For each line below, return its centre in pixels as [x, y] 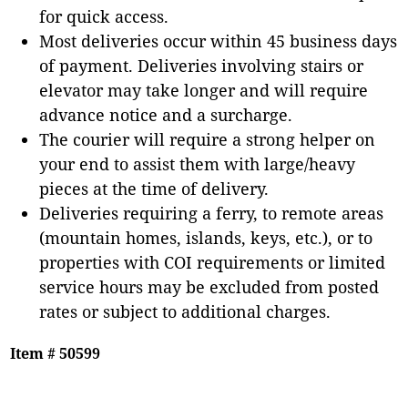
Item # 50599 [56, 353]
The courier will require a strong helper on [208, 139]
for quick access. [104, 16]
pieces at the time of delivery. [154, 188]
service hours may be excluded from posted [209, 286]
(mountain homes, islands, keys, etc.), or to [206, 237]
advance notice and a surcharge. [166, 114]
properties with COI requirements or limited [213, 262]
